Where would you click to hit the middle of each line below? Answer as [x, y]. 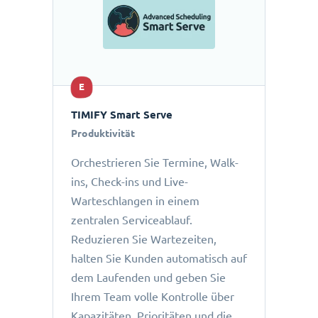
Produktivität [103, 134]
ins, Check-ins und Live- [130, 182]
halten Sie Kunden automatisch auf [159, 259]
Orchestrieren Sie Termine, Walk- [155, 163]
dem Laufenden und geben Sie [148, 278]
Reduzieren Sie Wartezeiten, [144, 240]
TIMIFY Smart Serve [122, 115]
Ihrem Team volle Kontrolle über [153, 297]
